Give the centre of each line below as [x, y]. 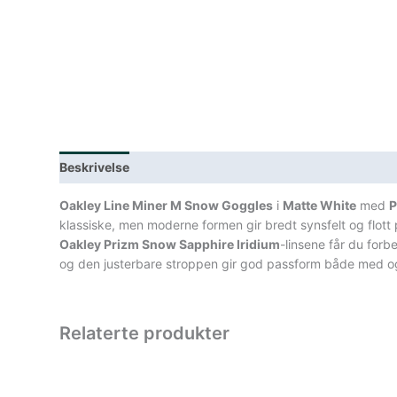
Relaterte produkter [145, 334]
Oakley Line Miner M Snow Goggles [167, 206]
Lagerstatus [182, 167]
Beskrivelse [95, 167]
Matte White [320, 206]
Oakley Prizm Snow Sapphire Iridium [170, 245]
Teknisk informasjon [296, 167]
